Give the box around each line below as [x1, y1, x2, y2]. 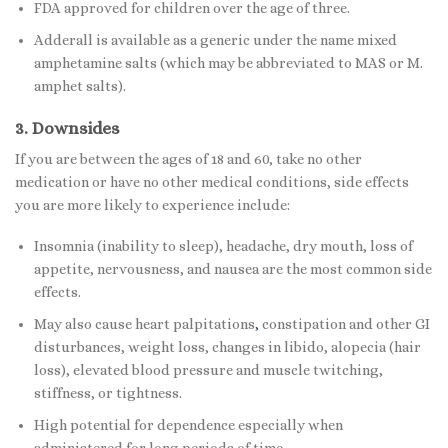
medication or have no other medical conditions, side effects [15, 173, 409, 190]
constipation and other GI [258, 316, 430, 333]
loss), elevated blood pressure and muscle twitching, [33, 362, 383, 379]
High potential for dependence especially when [33, 416, 343, 433]
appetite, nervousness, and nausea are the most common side [33, 261, 432, 278]
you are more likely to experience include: [15, 196, 290, 213]
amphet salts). [33, 77, 126, 94]
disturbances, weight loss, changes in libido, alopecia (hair [33, 339, 421, 356]
